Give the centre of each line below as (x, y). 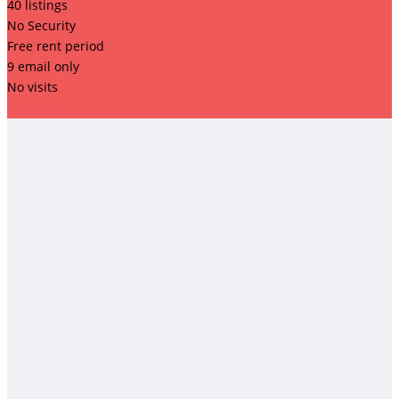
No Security (41, 25)
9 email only (43, 66)
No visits (33, 86)
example (34, 107)
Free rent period (56, 45)
